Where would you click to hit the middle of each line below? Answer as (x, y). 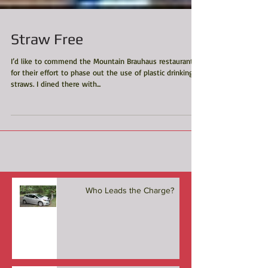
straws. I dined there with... (56, 108)
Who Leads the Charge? (130, 214)
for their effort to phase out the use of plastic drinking (102, 96)
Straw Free (47, 63)
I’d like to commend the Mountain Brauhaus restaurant (102, 85)
